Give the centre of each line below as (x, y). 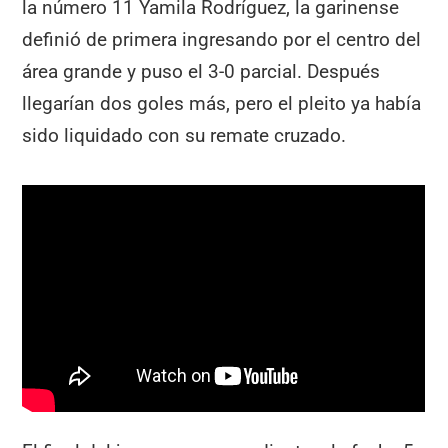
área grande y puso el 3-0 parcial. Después (201, 72)
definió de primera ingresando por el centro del (222, 40)
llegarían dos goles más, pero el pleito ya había (222, 104)
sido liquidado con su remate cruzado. (184, 136)
